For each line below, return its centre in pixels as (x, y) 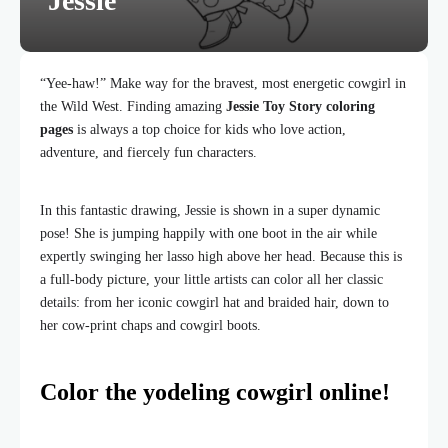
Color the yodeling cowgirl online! (215, 392)
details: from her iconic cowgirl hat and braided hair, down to (214, 302)
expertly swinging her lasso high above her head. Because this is (221, 256)
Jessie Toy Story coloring (300, 106)
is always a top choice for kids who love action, (209, 129)
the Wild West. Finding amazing (133, 106)
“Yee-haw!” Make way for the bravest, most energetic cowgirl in (223, 83)
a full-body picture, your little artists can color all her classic (211, 279)
